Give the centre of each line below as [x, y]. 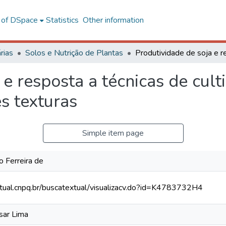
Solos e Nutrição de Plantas [74, 53]
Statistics [62, 20]
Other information [113, 20]
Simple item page [113, 133]
